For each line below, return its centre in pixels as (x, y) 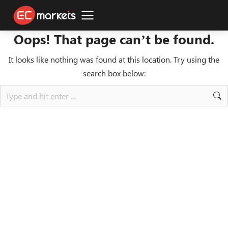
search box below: (114, 73)
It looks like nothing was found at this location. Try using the (114, 59)
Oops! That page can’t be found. (114, 39)
